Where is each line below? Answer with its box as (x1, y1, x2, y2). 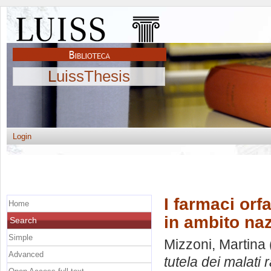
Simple (8, 232, 33, 242)
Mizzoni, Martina (164, 237, 266, 253)
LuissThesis (48, 67, 130, 85)
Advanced (8, 249, 44, 259)
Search (10, 215, 37, 225)
